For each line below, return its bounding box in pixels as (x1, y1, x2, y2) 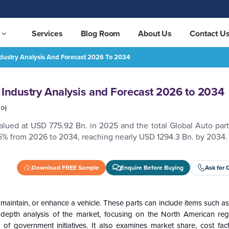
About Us (138, 29, 172, 39)
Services (31, 29, 63, 39)
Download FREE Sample (31, 164, 99, 171)
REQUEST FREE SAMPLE (139, 58, 220, 67)
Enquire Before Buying (120, 164, 184, 171)
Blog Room (80, 29, 121, 39)
